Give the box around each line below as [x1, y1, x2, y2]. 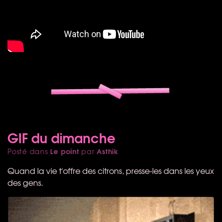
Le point [50, 145, 79, 157]
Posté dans [7, 146, 51, 156]
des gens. [7, 176, 43, 188]
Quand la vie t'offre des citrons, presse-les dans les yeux [7, 164, 214, 176]
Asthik [97, 145, 119, 157]
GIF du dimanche [7, 127, 115, 147]
